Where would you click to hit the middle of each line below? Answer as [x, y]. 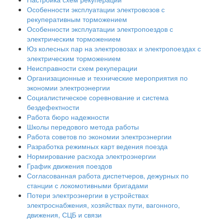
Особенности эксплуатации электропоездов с [100, 29]
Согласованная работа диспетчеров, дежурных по [108, 176]
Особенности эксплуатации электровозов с [96, 10]
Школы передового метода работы [83, 127]
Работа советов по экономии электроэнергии [99, 137]
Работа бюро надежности [68, 117]
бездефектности [53, 107]
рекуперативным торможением [77, 19]
